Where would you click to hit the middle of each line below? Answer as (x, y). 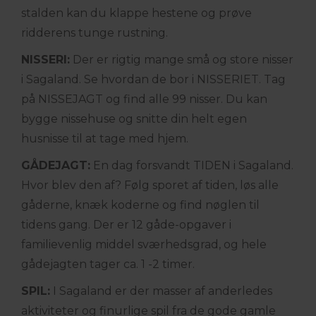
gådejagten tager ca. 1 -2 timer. (108, 264)
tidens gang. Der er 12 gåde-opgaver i (126, 225)
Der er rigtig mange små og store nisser (182, 60)
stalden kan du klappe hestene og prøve (136, 13)
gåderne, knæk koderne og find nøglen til (140, 205)
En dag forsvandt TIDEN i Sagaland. (192, 165)
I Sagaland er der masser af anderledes (161, 291)
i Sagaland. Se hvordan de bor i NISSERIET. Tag (153, 79)
